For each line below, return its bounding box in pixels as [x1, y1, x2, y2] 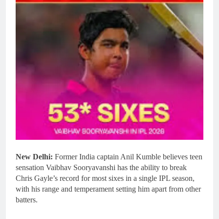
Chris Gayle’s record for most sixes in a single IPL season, [16, 174, 195, 182]
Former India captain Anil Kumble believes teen [53, 152, 202, 161]
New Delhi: [16, 152, 53, 161]
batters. [16, 195, 38, 204]
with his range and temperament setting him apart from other [16, 184, 201, 193]
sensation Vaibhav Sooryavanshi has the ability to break [16, 163, 187, 172]
